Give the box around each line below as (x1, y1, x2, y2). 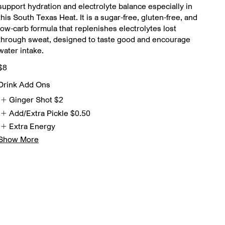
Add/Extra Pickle (9, 107, 69, 118)
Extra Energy (9, 121, 56, 131)
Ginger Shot (9, 94, 53, 105)
